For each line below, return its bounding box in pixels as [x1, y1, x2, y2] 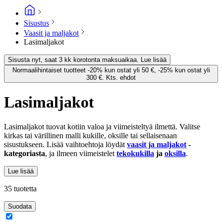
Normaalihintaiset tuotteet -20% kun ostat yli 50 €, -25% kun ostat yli [12, 66, 210, 74]
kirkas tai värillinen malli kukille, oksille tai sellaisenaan [4, 131, 177, 140]
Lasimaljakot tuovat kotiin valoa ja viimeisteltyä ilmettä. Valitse [4, 122, 200, 131]
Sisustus [24, 18, 49, 27]
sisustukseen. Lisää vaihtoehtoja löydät [4, 140, 127, 149]
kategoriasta [4, 149, 45, 158]
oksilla [165, 149, 186, 158]
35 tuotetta [4, 184, 37, 193]
